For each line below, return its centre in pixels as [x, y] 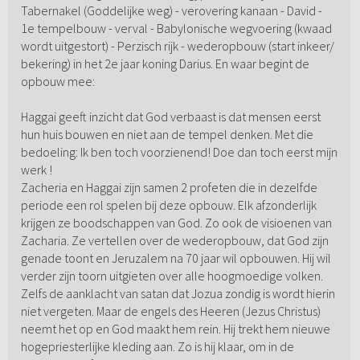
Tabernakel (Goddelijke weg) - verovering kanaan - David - [171, 11]
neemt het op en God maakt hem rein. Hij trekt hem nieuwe [175, 329]
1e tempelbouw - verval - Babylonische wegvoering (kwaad [176, 29]
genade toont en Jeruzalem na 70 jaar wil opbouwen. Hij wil [176, 258]
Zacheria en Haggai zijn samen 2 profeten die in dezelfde [169, 188]
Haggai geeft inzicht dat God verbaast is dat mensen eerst [170, 117]
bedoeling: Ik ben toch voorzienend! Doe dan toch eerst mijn [179, 152]
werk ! [36, 170]
